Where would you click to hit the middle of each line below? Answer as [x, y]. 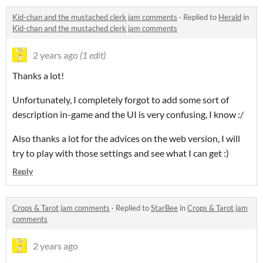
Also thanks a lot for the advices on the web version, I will [126, 139]
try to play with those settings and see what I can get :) [121, 153]
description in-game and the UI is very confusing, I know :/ [128, 114]
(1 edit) [93, 55]
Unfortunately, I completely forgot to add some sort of [121, 100]
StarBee [164, 208]
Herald [230, 17]
